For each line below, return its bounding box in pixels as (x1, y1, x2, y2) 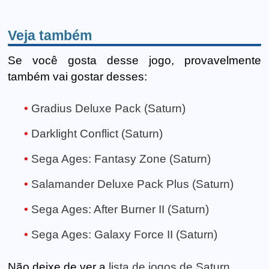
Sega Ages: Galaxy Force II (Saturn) (31, 228, 217, 241)
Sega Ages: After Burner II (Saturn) (31, 203, 209, 216)
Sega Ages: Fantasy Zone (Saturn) (31, 153, 211, 166)
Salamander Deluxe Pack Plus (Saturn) (31, 178, 234, 191)
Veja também (8, 27, 92, 43)
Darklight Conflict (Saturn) (31, 127, 163, 141)
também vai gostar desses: (8, 70, 148, 83)
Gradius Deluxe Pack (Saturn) (31, 102, 186, 115)
